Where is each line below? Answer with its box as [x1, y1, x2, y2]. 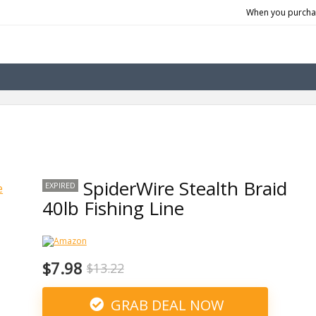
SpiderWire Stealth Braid [83, 176, 287, 201]
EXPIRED [44, 180, 75, 190]
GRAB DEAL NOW [107, 296, 224, 315]
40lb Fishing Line [42, 195, 184, 221]
